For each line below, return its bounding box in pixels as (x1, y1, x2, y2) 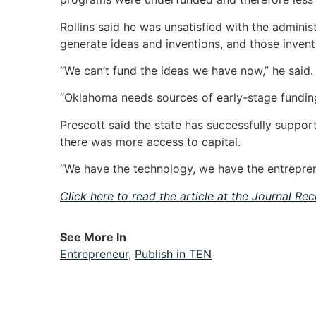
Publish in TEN (135, 246, 212, 261)
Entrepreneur (60, 246, 128, 261)
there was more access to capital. (60, 134, 241, 149)
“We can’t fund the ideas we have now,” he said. (60, 63, 313, 78)
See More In (60, 229, 126, 244)
